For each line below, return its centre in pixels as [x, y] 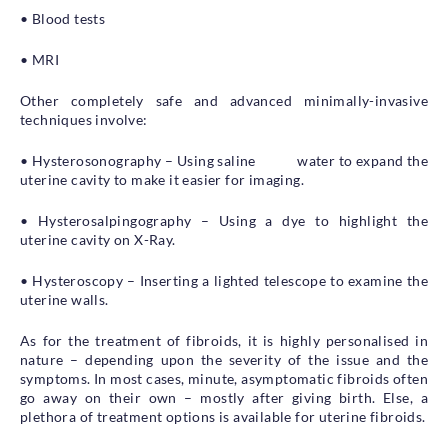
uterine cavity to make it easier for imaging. [162, 179]
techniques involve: [84, 119]
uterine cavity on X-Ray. [98, 239]
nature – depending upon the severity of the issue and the [224, 359]
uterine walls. [64, 299]
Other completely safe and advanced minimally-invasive [224, 100]
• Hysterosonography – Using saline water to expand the [224, 160]
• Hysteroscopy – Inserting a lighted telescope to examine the [224, 280]
